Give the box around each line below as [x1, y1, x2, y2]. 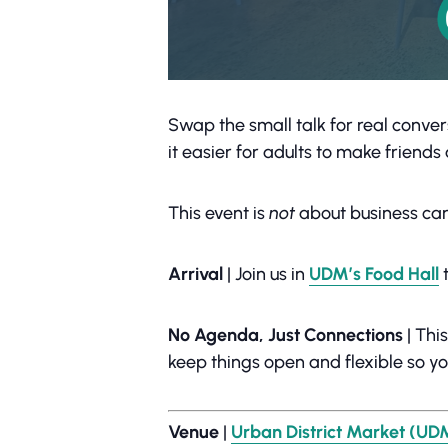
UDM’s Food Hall [309, 263, 439, 285]
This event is [168, 202, 269, 224]
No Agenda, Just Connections [168, 324, 403, 346]
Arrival [168, 263, 223, 285]
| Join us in [223, 263, 309, 285]
